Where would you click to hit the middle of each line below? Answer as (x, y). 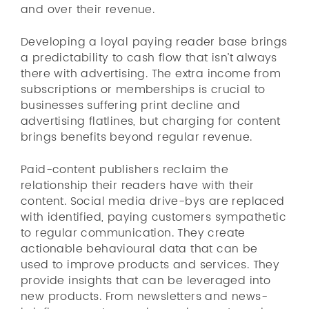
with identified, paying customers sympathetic (153, 217)
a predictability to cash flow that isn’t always (149, 58)
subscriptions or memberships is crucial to (143, 90)
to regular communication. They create (133, 233)
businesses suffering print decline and (131, 106)
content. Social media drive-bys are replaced (153, 201)
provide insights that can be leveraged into (146, 281)
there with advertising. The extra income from (151, 74)
